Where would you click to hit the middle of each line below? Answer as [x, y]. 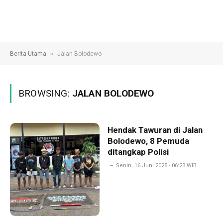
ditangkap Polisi [138, 152]
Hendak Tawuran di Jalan [155, 130]
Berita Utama [28, 54]
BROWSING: [45, 93]
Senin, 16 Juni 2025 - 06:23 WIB [156, 166]
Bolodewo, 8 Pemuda [148, 141]
